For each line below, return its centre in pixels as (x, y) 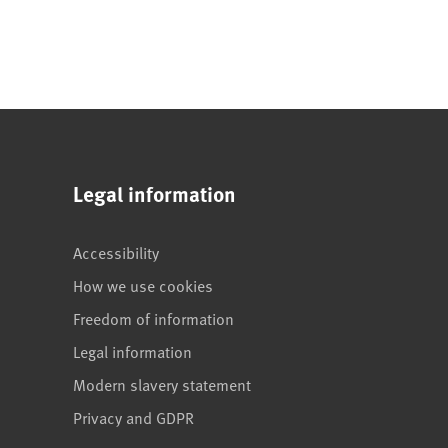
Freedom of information (153, 318)
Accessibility (116, 252)
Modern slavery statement (162, 384)
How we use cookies (143, 285)
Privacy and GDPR (133, 417)
